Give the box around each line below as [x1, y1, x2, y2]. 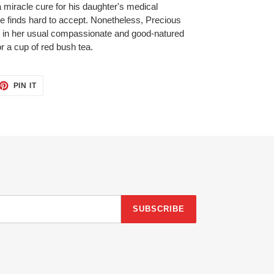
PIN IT [13, 81, 37, 91]
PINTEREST [36, 94, 83, 103]
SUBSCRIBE [132, 204, 185, 214]
